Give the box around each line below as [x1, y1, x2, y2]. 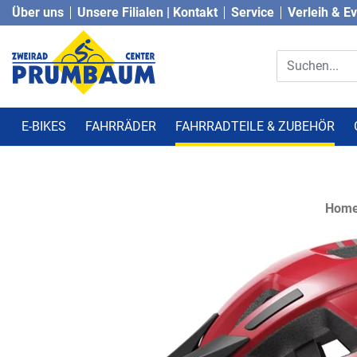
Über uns [12, 5, 64, 20]
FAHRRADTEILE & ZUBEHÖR [175, 118, 335, 134]
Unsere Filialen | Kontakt [77, 5, 218, 20]
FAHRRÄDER [85, 118, 156, 134]
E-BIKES [22, 118, 66, 134]
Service [231, 5, 274, 20]
